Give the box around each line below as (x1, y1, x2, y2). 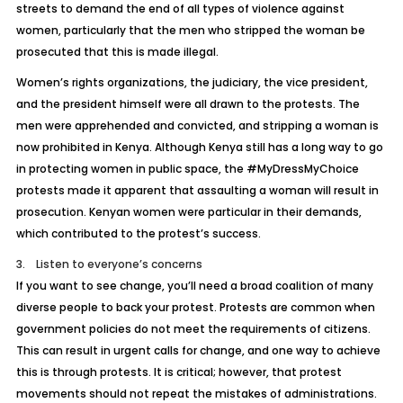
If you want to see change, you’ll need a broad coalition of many (15, 278, 373, 293)
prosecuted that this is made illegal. (15, 44, 219, 59)
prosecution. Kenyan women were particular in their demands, (15, 204, 362, 219)
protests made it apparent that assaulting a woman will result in (15, 183, 379, 198)
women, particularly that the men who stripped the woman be (15, 22, 365, 38)
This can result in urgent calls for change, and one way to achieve (15, 343, 381, 358)
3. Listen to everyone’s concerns (15, 256, 202, 272)
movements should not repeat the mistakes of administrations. (15, 386, 377, 401)
